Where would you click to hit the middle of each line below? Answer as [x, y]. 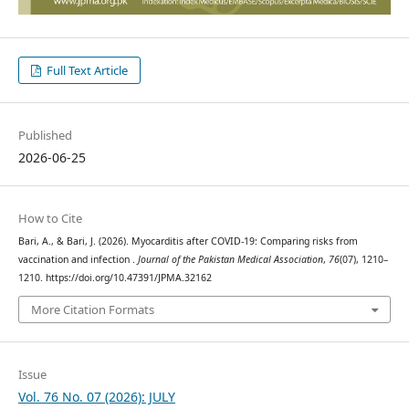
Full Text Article [86, 70]
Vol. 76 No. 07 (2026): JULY [96, 397]
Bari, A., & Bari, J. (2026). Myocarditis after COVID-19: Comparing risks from [188, 241]
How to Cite [50, 218]
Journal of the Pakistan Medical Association [230, 259]
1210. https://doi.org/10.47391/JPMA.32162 [115, 277]
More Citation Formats [92, 310]
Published [45, 135]
